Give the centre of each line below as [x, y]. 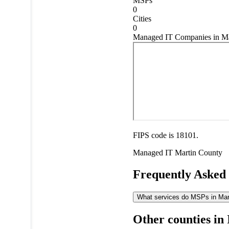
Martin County [198, 152]
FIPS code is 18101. [165, 135]
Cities [142, 18]
